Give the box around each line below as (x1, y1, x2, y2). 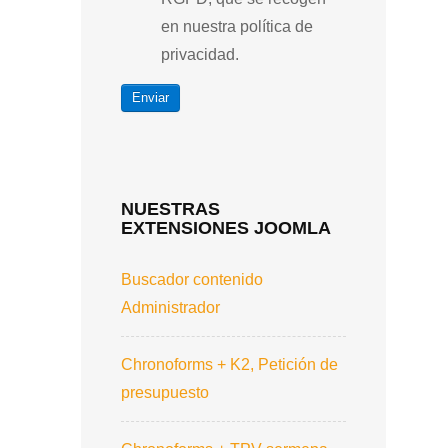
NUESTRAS (121, 198, 220, 219)
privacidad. (161, 46, 239, 63)
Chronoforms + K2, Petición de (121, 355, 338, 373)
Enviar (132, 89, 169, 105)
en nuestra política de (161, 18, 313, 35)
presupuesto (121, 383, 209, 401)
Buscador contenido (121, 270, 263, 288)
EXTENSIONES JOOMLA (121, 217, 331, 238)
